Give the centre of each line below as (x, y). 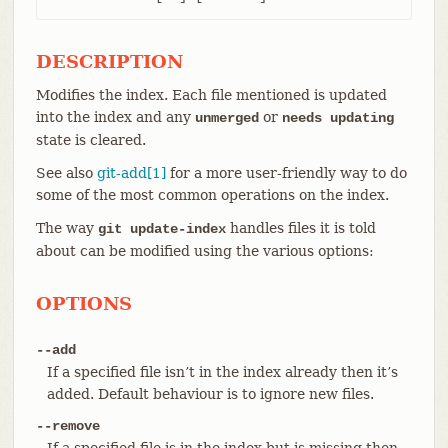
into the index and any (115, 116)
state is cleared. (90, 139)
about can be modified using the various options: (204, 250)
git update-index (161, 228)
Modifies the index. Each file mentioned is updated (211, 94)
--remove (67, 425)
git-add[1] (131, 172)
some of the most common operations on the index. (212, 194)
